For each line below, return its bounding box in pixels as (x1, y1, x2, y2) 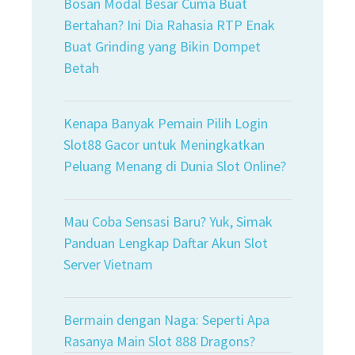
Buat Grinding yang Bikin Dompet (63, 37, 261, 56)
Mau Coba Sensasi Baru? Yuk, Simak (63, 212, 273, 231)
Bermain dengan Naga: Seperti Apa (63, 311, 269, 330)
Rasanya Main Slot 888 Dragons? (63, 332, 255, 351)
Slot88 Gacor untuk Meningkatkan (63, 136, 265, 155)
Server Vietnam (63, 255, 153, 274)
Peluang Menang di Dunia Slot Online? (63, 157, 286, 176)
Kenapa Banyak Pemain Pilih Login (63, 114, 268, 133)
